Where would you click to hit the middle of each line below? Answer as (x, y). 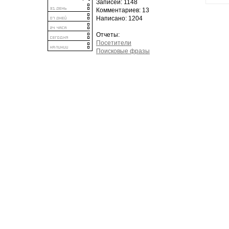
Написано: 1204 (119, 18)
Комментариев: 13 (123, 10)
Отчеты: (108, 35)
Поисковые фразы (123, 51)
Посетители (114, 43)
